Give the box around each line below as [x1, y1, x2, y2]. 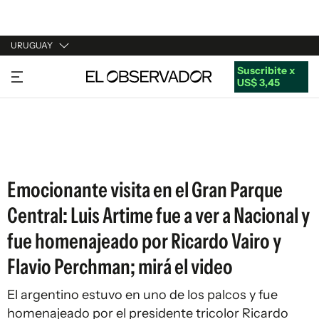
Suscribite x [236, 63, 295, 77]
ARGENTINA [11, 93, 69, 105]
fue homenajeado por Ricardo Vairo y [7, 228, 281, 254]
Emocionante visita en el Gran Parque [7, 177, 283, 203]
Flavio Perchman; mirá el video [7, 253, 233, 280]
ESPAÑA [11, 120, 50, 132]
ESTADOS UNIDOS [11, 147, 98, 159]
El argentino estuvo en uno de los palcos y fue [7, 287, 278, 303]
